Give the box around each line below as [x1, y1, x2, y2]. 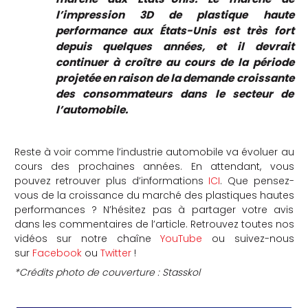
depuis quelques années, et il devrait [55, 38, 294, 54]
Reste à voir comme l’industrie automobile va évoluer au [14, 144, 294, 159]
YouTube [160, 231, 203, 245]
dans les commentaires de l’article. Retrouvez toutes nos [14, 217, 294, 231]
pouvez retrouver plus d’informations [14, 173, 209, 188]
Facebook [32, 245, 82, 260]
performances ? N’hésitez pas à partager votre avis [14, 202, 294, 217]
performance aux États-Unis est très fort [55, 23, 294, 38]
